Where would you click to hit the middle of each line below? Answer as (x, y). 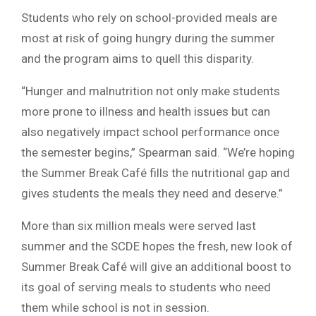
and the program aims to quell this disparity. (138, 59)
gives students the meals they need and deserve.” (152, 194)
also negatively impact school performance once (150, 132)
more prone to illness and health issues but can (146, 112)
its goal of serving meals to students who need (146, 287)
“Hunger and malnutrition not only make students (151, 91)
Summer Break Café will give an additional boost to (156, 267)
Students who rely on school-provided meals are (149, 18)
